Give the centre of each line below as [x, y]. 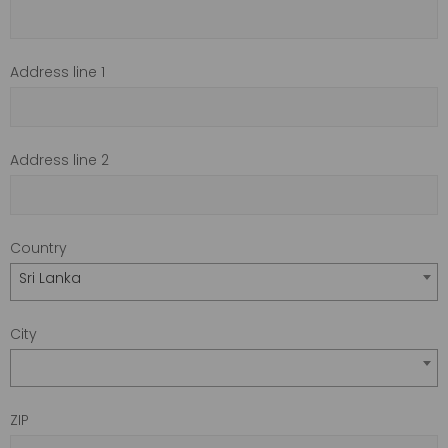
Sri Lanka [50, 277]
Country [38, 247]
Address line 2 [59, 159]
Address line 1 [57, 71]
